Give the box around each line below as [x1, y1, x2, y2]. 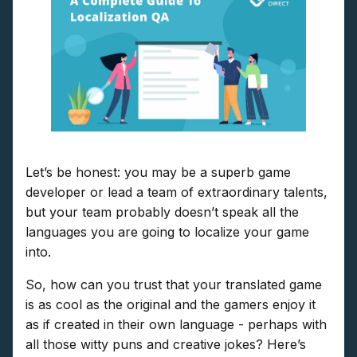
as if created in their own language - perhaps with [25, 316, 327, 332]
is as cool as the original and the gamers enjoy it [25, 296, 316, 312]
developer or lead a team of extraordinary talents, [25, 183, 328, 200]
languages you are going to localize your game [25, 223, 309, 240]
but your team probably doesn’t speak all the [25, 203, 299, 220]
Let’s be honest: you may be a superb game [25, 163, 291, 180]
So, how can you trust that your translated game [25, 276, 322, 292]
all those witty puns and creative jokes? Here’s [25, 335, 306, 352]
